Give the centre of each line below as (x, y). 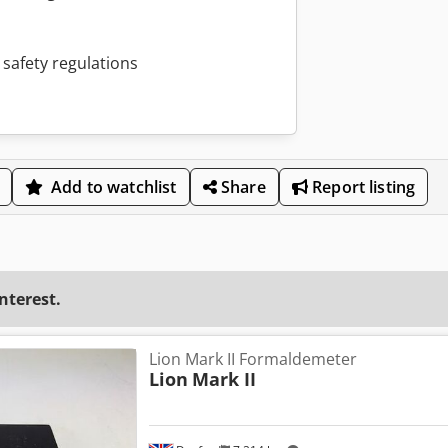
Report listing (361, 186)
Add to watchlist (114, 186)
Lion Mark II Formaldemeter (252, 358)
